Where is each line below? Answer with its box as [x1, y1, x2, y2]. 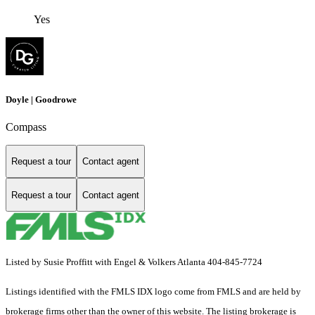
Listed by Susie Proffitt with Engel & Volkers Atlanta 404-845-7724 [6, 257, 262, 268]
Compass [6, 120, 46, 133]
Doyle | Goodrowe [6, 94, 77, 105]
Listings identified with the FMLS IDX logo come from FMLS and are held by [6, 286, 301, 297]
